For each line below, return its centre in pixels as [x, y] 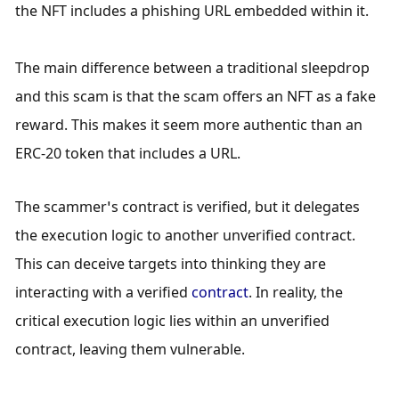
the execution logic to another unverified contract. [186, 235]
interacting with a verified [104, 292]
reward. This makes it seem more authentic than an [189, 125]
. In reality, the [296, 292]
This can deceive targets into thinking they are [171, 263]
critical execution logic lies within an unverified [173, 320]
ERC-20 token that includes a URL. [132, 154]
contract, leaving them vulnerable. [130, 349]
